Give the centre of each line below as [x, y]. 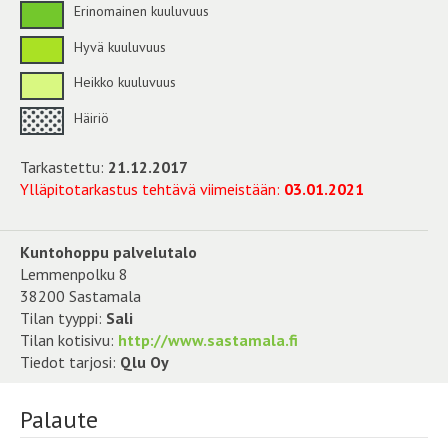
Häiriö [89, 117]
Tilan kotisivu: [69, 340]
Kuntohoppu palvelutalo [108, 252]
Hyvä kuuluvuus [118, 46]
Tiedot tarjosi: [70, 362]
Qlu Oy [144, 362]
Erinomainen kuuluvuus [139, 11]
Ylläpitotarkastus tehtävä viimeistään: [152, 189]
